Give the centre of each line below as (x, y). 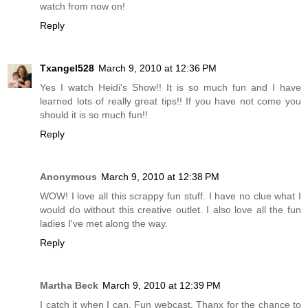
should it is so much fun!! (94, 114)
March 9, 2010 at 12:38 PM (160, 176)
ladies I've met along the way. (104, 223)
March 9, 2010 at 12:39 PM (162, 285)
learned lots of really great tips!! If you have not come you (170, 101)
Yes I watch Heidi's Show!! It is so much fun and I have (170, 87)
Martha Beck (69, 285)
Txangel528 (67, 68)
